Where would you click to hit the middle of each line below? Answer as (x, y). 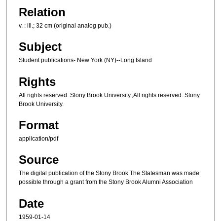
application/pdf (38, 138)
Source (39, 160)
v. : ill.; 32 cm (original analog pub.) (65, 25)
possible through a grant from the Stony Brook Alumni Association (106, 182)
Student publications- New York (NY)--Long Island (85, 60)
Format (39, 125)
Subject (40, 47)
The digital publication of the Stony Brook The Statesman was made (109, 173)
